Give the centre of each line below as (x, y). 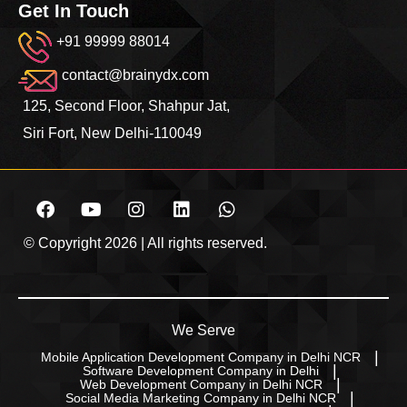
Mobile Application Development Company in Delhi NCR (201, 357)
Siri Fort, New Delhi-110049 (112, 133)
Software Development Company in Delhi (201, 370)
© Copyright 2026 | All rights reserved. (145, 243)
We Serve (203, 330)
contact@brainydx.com (135, 74)
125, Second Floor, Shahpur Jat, (126, 105)
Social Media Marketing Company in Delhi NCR (201, 397)
